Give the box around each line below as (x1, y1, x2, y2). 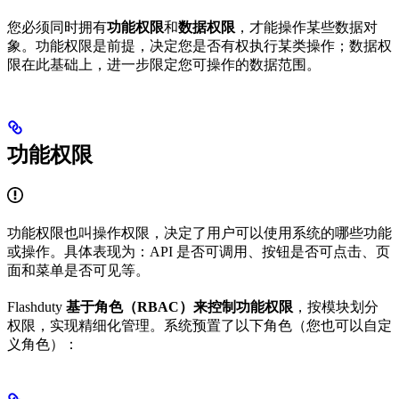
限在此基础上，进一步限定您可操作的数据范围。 (7, 57, 321, 73)
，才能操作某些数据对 (235, 20, 378, 36)
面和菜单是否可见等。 (7, 262, 150, 278)
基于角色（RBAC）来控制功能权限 (66, 298, 293, 314)
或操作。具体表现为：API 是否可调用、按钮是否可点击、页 (7, 243, 390, 259)
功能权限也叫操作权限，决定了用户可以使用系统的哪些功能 (7, 224, 392, 240)
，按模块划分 (293, 298, 379, 314)
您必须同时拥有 (7, 20, 107, 36)
